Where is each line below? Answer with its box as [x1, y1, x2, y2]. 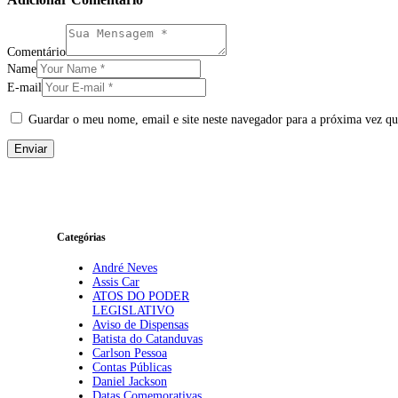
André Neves [92, 260, 157, 275]
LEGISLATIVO [92, 303, 174, 317]
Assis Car [92, 275, 139, 289]
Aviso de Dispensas [92, 317, 188, 331]
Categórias [57, 232, 106, 244]
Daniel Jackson [92, 374, 167, 388]
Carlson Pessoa [92, 346, 167, 360]
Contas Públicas [92, 360, 171, 374]
